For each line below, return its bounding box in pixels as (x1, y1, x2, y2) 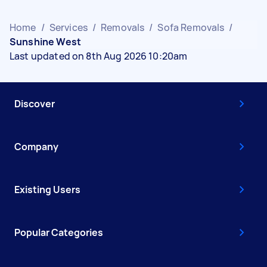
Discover (14, 97, 55, 110)
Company (14, 139, 58, 153)
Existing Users (14, 182, 80, 196)
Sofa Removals (157, 20, 225, 34)
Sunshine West (10, 35, 81, 48)
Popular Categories (14, 225, 103, 239)
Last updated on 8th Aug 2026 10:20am (10, 49, 188, 63)
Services (49, 20, 88, 34)
